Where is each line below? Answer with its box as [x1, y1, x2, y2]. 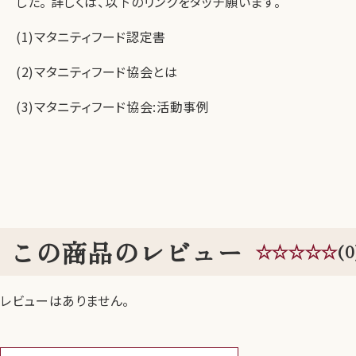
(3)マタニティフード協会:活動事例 [16, 97, 210, 117]
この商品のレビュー [10, 234, 243, 271]
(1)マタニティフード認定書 [16, 27, 166, 47]
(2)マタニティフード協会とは [16, 62, 178, 82]
